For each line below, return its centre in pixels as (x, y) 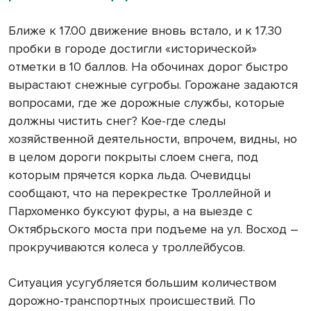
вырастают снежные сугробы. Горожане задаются (153, 85)
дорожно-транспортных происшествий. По (132, 301)
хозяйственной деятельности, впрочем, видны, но (153, 139)
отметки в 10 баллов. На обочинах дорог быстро (148, 67)
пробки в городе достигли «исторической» (133, 49)
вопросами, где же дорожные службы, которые (146, 103)
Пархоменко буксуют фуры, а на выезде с (131, 211)
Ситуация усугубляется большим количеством (142, 283)
